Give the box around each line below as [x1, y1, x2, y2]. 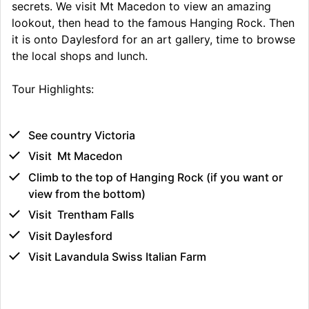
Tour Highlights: [12, 81, 94, 96]
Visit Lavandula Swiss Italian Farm [28, 249, 206, 263]
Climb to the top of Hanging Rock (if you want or [28, 170, 283, 184]
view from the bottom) [28, 186, 146, 201]
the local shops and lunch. [12, 48, 148, 63]
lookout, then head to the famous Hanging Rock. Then [12, 15, 295, 30]
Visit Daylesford [28, 228, 112, 243]
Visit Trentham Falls [28, 208, 134, 222]
